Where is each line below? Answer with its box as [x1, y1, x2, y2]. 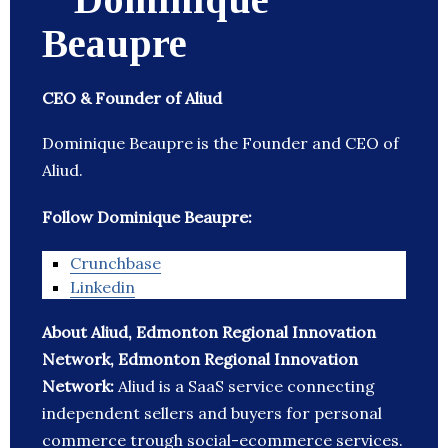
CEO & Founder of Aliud [42, 88, 222, 109]
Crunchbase [70, 253, 161, 274]
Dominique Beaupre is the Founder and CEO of [42, 133, 399, 154]
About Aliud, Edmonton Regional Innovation [42, 322, 376, 343]
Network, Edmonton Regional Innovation [42, 349, 358, 370]
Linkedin [70, 277, 135, 298]
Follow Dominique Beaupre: [42, 207, 252, 228]
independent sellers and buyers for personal [42, 403, 382, 424]
